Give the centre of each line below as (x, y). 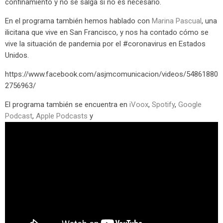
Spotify (163, 104)
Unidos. (17, 55)
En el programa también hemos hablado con (78, 21)
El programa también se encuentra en (67, 104)
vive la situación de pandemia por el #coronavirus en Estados (105, 44)
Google (190, 104)
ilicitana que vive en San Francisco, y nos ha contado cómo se (107, 32)
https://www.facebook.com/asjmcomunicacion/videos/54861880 (111, 74)
